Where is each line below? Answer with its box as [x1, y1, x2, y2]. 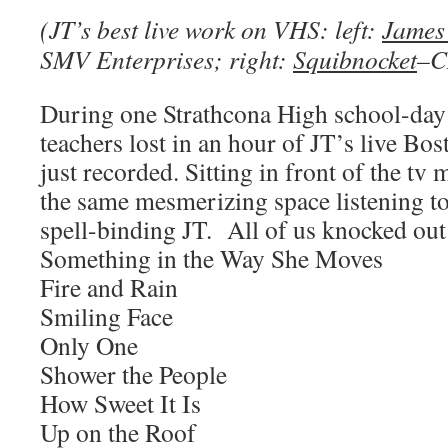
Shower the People [40, 357, 227, 391]
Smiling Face [40, 299, 173, 333]
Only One [40, 328, 138, 362]
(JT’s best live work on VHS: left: [40, 12, 382, 46]
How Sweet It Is [40, 386, 201, 420]
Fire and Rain [40, 270, 178, 304]
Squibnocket [293, 42, 417, 76]
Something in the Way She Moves [40, 241, 383, 275]
